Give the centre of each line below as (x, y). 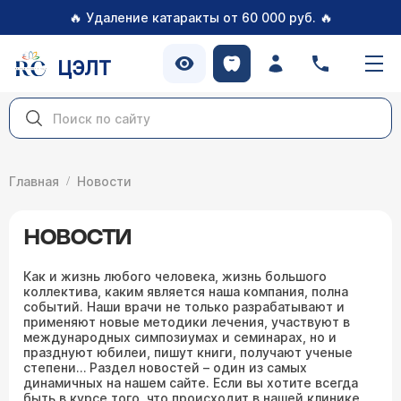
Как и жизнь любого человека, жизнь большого (175, 276)
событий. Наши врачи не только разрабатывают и (184, 307)
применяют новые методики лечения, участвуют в (187, 322)
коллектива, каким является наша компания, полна (186, 291)
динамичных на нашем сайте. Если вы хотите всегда (191, 383)
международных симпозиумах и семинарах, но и (180, 337)
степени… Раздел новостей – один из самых (165, 367)
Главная (34, 181)
